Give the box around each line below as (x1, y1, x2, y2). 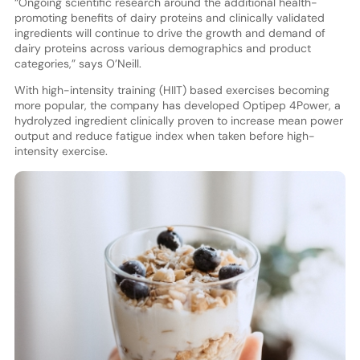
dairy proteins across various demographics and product (14, 40, 311, 55)
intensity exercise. (14, 143, 108, 158)
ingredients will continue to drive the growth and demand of (14, 25, 325, 40)
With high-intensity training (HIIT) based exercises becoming (14, 82, 329, 97)
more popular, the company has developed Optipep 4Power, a (14, 97, 341, 112)
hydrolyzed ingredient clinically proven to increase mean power (14, 112, 343, 128)
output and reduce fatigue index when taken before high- (14, 128, 315, 143)
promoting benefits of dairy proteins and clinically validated (14, 10, 325, 25)
